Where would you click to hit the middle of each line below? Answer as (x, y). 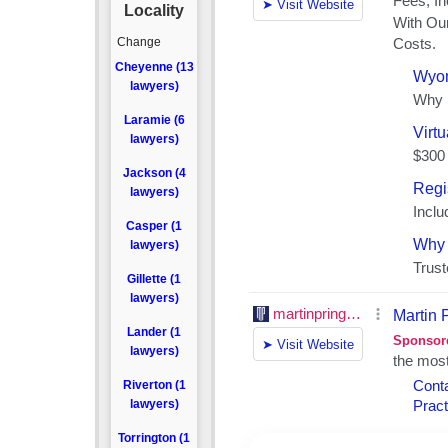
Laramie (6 (154, 120)
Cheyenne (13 (154, 67)
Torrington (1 (154, 438)
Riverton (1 (154, 385)
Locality (154, 10)
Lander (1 (154, 332)
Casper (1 (154, 226)
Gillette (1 (154, 279)
